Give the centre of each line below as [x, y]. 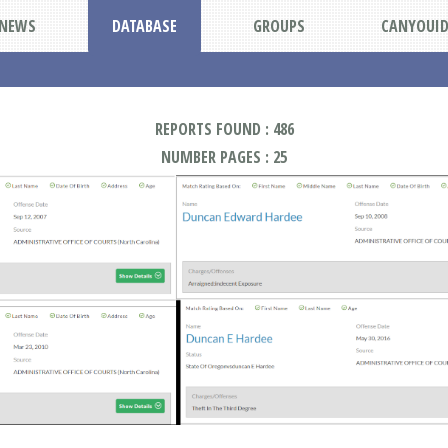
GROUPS [278, 26]
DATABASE [144, 26]
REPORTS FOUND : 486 [224, 129]
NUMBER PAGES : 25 [224, 157]
